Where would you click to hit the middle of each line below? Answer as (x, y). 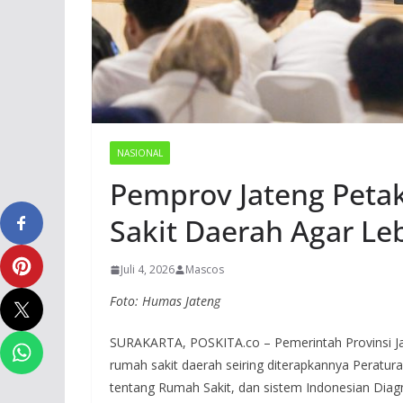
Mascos (205, 270)
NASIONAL (140, 153)
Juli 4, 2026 (148, 270)
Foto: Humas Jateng (165, 301)
